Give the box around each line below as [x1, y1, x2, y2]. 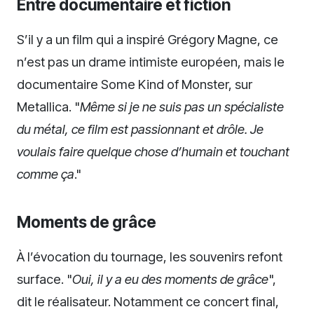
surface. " [17, 271, 72, 287]
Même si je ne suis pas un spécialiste [80, 98, 284, 114]
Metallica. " [17, 98, 80, 114]
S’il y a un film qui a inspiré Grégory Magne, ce [17, 31, 278, 47]
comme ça [17, 165, 74, 182]
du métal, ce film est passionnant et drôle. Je [17, 121, 264, 137]
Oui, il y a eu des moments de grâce [72, 271, 268, 287]
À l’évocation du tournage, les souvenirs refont [17, 248, 282, 264]
